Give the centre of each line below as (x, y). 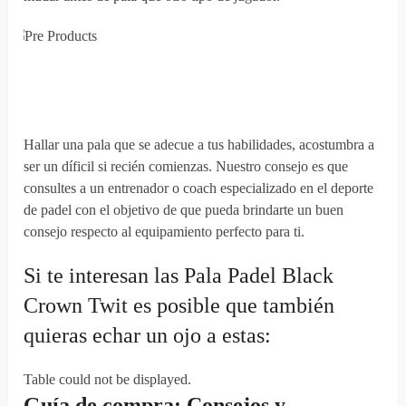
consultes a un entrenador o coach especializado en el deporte (199, 188)
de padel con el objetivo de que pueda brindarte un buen (184, 210)
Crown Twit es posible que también (179, 306)
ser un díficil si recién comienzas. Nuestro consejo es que (186, 167)
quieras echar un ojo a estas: (148, 336)
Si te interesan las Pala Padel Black (179, 276)
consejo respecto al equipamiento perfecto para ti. (164, 232)
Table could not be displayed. (108, 380)
